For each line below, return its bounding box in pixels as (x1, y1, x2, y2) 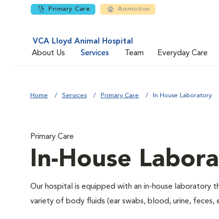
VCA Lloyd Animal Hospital (33, 38, 133, 45)
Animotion (118, 6, 150, 12)
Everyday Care (157, 49, 208, 57)
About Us (32, 49, 65, 57)
